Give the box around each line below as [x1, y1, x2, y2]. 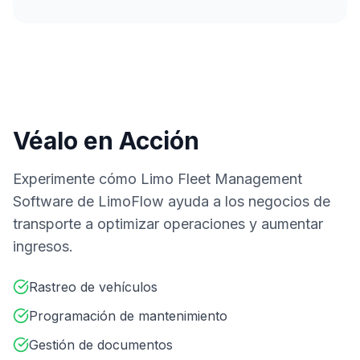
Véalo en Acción [13, 125, 199, 155]
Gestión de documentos [29, 336, 173, 353]
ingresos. [13, 237, 73, 255]
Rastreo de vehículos [29, 278, 157, 295]
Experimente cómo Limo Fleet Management [13, 170, 302, 187]
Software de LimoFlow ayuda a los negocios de [13, 192, 330, 210]
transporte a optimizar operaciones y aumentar [13, 215, 323, 232]
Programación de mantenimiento [29, 307, 227, 324]
